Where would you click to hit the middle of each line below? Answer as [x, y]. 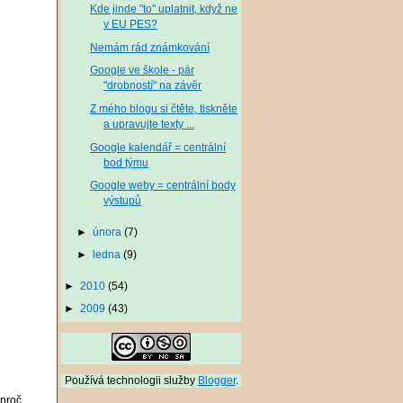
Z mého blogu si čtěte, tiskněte [163, 109]
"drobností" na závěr [152, 86]
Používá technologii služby [131, 381]
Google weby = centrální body [162, 186]
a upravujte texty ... [148, 124]
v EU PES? [130, 24]
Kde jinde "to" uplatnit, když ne [163, 9]
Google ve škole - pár [142, 71]
